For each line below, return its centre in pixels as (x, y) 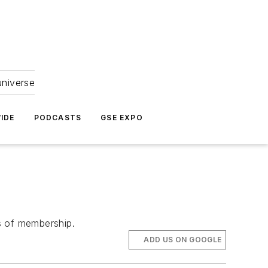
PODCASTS (58, 118)
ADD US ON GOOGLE (183, 240)
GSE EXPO (122, 118)
